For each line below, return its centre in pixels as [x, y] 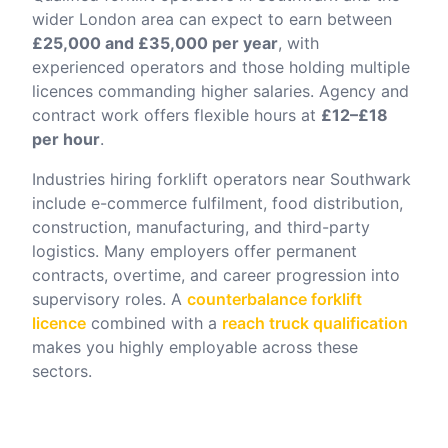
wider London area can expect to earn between [212, 19]
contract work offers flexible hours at [176, 115]
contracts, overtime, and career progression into [216, 275]
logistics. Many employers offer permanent [194, 251]
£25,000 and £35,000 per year [155, 43]
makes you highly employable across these [195, 347]
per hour [66, 139]
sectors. [62, 371]
